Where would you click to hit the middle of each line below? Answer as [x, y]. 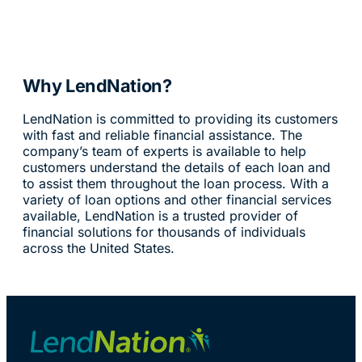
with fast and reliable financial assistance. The [162, 135]
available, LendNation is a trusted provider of [160, 215]
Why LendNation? [97, 85]
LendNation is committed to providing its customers [180, 118]
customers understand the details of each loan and [176, 167]
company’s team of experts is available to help [164, 151]
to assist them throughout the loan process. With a [175, 183]
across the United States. [98, 248]
